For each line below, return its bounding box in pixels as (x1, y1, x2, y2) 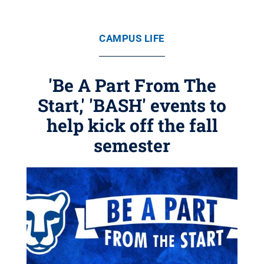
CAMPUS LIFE (99, 32, 165, 44)
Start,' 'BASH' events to (38, 94, 226, 117)
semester (94, 134, 170, 157)
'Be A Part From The (48, 74, 216, 97)
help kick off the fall (46, 114, 218, 137)
